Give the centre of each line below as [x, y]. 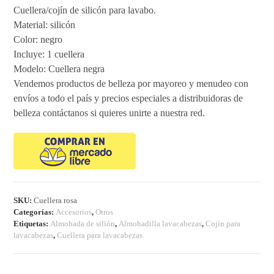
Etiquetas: [32, 223]
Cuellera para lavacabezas [100, 235]
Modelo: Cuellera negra [59, 68]
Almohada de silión [83, 223]
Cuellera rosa [56, 200]
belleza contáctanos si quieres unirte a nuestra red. [109, 113]
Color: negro [38, 39]
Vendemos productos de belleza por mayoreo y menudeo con [131, 83]
